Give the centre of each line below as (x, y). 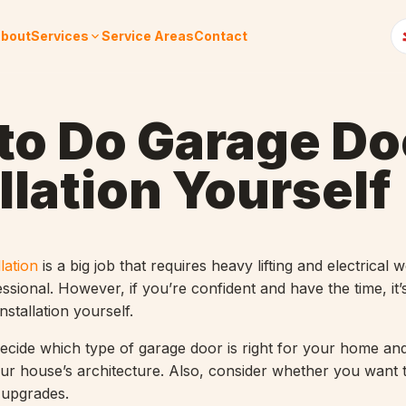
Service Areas (148, 36)
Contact (221, 36)
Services (60, 36)
